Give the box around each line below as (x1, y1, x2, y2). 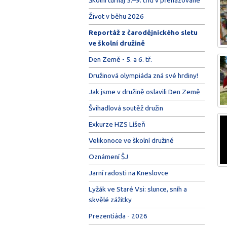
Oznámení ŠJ (88, 152, 128, 161)
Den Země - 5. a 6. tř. (88, 55, 152, 63)
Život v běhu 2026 (88, 12, 144, 20)
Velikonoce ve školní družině (88, 136, 174, 144)
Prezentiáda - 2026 (88, 211, 147, 220)
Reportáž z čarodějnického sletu (88, 28, 198, 36)
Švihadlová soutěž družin (88, 103, 163, 112)
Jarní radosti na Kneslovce (88, 168, 168, 177)
